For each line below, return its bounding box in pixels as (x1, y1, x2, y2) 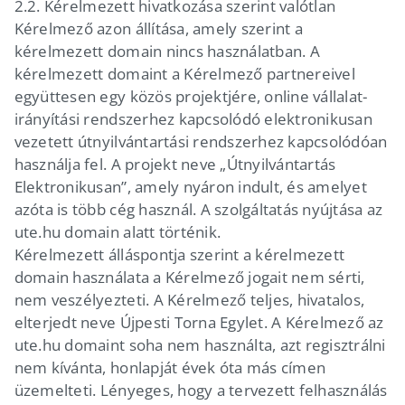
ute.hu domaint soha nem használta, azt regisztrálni (14, 334, 386, 355)
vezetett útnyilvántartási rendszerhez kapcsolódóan (14, 130, 388, 152)
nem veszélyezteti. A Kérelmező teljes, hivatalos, (14, 288, 365, 310)
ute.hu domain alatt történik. (14, 221, 221, 242)
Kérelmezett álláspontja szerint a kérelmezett (14, 243, 345, 265)
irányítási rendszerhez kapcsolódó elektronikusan (14, 108, 372, 129)
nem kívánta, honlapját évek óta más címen (14, 356, 326, 378)
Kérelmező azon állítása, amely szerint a (14, 17, 303, 39)
